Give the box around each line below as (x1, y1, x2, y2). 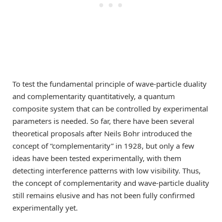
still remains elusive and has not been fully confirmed (12, 190, 195, 201)
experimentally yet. (12, 203, 78, 213)
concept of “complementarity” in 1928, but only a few (12, 141, 194, 151)
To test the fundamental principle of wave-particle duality (12, 79, 207, 89)
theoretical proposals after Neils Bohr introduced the (12, 128, 192, 139)
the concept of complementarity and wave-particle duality (12, 178, 209, 188)
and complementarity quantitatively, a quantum (12, 91, 175, 102)
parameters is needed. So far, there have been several (12, 116, 194, 126)
